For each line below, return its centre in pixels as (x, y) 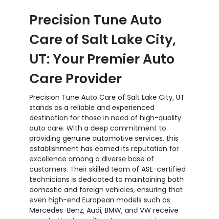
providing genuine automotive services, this (104, 138)
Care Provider (76, 78)
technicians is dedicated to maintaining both (107, 179)
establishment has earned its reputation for (104, 148)
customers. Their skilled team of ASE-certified (108, 169)
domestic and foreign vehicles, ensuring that (106, 189)
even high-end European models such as (100, 200)
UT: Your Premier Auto (102, 59)
